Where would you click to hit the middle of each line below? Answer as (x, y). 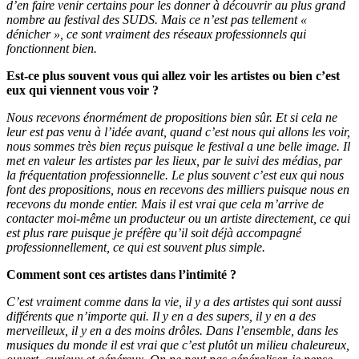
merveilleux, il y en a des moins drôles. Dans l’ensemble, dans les (172, 331)
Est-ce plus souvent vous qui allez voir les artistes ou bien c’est (173, 76)
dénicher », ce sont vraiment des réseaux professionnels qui (156, 34)
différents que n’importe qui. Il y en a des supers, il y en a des (161, 317)
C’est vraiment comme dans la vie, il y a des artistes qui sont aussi (174, 302)
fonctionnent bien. (52, 49)
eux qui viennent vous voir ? (83, 91)
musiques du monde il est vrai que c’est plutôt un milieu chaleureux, (178, 345)
